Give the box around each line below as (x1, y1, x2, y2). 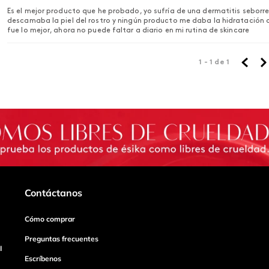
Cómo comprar (25, 214, 76, 224)
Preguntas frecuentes (25, 234, 99, 244)
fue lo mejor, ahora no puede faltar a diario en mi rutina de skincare (7, 27, 249, 35)
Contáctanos (25, 187, 83, 199)
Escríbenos (25, 254, 62, 264)
